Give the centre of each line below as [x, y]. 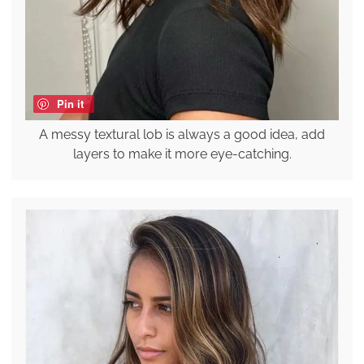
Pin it [70, 103]
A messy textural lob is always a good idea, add [182, 134]
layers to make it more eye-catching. [182, 154]
